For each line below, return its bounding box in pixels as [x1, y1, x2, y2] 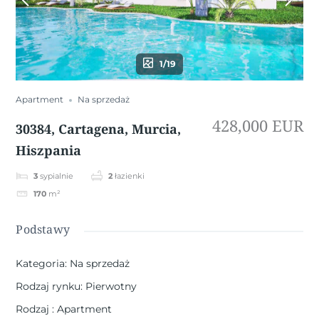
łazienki [115, 170, 145, 181]
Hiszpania [16, 141, 82, 159]
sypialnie [40, 170, 74, 181]
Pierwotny [85, 280, 137, 293]
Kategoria [16, 257, 66, 271]
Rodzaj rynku [16, 280, 81, 293]
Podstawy [16, 221, 70, 238]
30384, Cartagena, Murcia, [16, 120, 182, 137]
